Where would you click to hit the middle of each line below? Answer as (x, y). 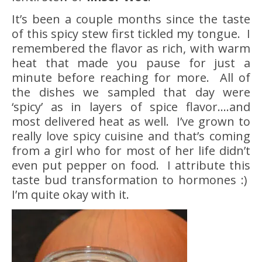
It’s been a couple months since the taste (131, 19)
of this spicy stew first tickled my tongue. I (131, 33)
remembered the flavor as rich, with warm (131, 48)
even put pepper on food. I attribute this (131, 165)
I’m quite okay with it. (70, 194)
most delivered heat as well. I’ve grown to (131, 121)
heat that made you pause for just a (131, 63)
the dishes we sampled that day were (131, 92)
